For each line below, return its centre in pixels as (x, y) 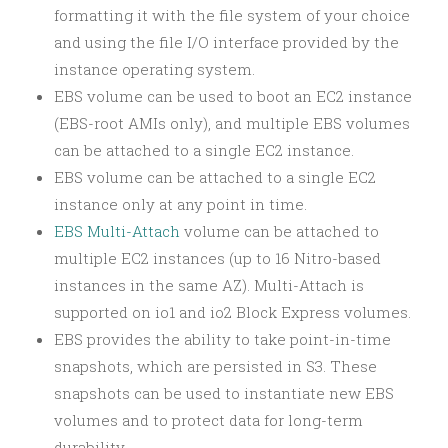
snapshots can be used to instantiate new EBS (224, 393)
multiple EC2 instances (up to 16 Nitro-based (217, 258)
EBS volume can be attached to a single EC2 (215, 177)
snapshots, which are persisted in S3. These (215, 366)
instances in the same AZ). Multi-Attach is (209, 285)
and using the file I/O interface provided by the (226, 42)
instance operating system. (154, 69)
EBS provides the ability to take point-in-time (222, 339)
